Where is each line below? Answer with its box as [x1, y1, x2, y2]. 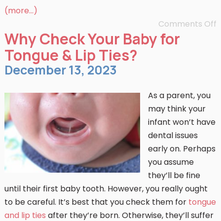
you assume [147, 156, 194, 168]
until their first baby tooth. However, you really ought [4, 183, 208, 194]
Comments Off [158, 18, 217, 30]
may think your [147, 103, 206, 114]
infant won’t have [147, 116, 216, 128]
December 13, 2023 [4, 61, 117, 78]
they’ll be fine [147, 170, 200, 181]
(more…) [4, 5, 37, 16]
